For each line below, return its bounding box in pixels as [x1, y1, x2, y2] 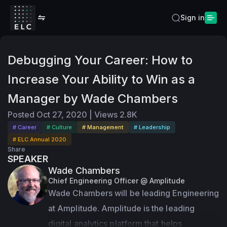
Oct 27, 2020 [36, 109, 87, 120]
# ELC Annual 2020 [13, 136, 66, 143]
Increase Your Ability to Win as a [8, 72, 195, 87]
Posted [8, 109, 34, 120]
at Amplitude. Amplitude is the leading [48, 203, 195, 213]
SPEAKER [8, 154, 48, 164]
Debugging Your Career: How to [8, 53, 193, 67]
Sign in [180, 13, 205, 22]
